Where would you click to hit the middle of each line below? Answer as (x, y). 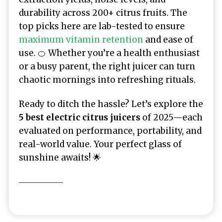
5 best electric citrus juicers (80, 117)
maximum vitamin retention (81, 40)
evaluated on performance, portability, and (110, 131)
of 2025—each (171, 117)
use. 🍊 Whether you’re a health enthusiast (109, 53)
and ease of (168, 40)
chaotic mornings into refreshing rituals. (107, 80)
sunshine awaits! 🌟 (60, 157)
